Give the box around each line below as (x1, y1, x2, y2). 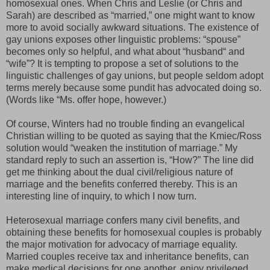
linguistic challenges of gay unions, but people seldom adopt (6, 71, 263, 81)
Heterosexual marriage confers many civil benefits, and (6, 215, 240, 226)
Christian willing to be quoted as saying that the (6, 131, 210, 142)
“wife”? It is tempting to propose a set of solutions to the (6, 58, 239, 69)
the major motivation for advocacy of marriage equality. (6, 239, 237, 250)
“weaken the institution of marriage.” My (71, 143, 237, 154)
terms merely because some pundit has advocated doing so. (6, 83, 262, 93)
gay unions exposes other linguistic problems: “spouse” (6, 34, 240, 45)
